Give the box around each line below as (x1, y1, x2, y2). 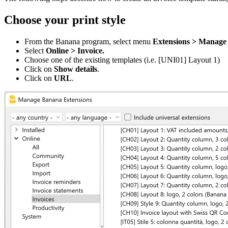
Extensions (151, 37, 190, 46)
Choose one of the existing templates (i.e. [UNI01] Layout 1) (24, 55, 220, 64)
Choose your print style (4, 13, 126, 26)
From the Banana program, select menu (24, 37, 151, 46)
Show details (54, 64, 97, 73)
